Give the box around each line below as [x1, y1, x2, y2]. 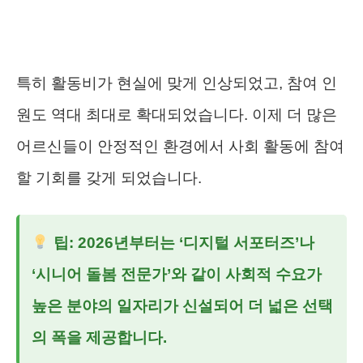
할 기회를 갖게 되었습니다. [16, 169, 202, 186]
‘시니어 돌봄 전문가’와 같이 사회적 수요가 [32, 265, 322, 283]
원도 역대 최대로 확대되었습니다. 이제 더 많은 [16, 105, 337, 123]
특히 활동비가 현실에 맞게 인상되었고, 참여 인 [16, 74, 337, 92]
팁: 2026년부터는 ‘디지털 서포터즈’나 [49, 233, 314, 251]
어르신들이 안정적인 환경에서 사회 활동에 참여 [16, 137, 344, 155]
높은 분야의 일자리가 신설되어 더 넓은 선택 [32, 297, 333, 314]
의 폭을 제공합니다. [32, 328, 167, 346]
